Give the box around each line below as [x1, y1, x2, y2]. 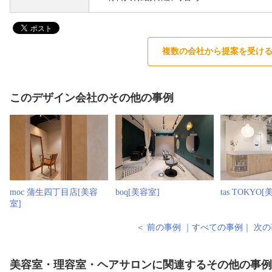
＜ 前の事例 [135, 223, 181, 232]
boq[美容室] [115, 188, 160, 197]
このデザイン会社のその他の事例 [10, 92, 174, 104]
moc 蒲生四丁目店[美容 [10, 188, 98, 197]
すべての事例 [191, 223, 243, 232]
